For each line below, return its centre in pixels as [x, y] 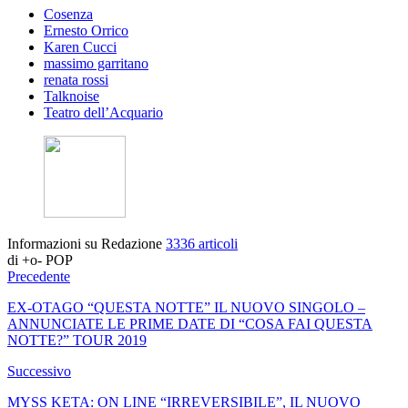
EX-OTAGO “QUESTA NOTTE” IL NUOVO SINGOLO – [186, 308]
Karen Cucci [80, 47]
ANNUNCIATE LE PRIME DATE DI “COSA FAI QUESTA [190, 324]
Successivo [39, 372]
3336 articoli [202, 244]
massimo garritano [96, 64]
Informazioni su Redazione [87, 244]
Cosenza [68, 15]
